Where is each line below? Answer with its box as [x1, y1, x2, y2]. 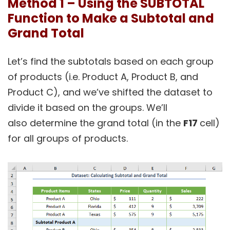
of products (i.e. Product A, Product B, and [8, 70, 198, 84]
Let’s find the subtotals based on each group [8, 55, 214, 68]
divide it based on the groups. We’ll [8, 101, 167, 114]
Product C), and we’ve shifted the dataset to [8, 86, 213, 99]
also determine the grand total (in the [8, 117, 183, 130]
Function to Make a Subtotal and [8, 10, 214, 27]
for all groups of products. [8, 132, 128, 145]
